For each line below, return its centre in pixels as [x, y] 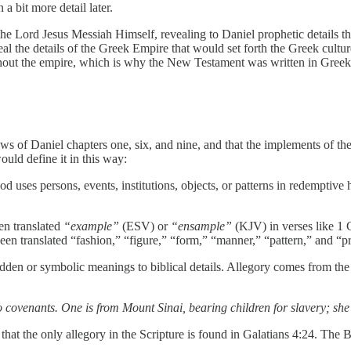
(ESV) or [145, 226]
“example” [91, 226]
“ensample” [201, 226]
